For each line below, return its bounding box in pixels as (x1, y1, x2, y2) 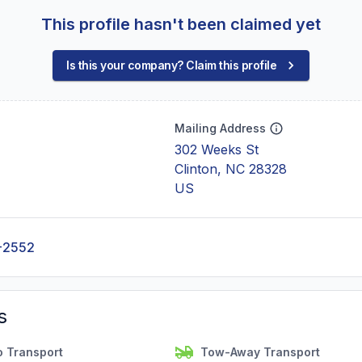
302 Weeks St (175, 141, 259, 158)
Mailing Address (175, 121, 266, 135)
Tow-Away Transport (200, 345, 320, 359)
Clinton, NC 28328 (175, 161, 287, 177)
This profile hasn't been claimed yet (41, 15, 321, 34)
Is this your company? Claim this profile (66, 58, 276, 72)
